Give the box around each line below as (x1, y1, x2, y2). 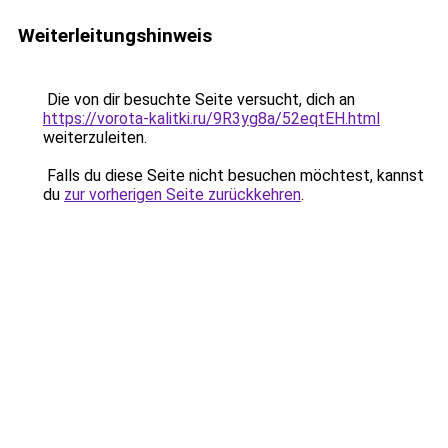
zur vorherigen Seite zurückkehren (64, 185, 301, 204)
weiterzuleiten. (43, 128, 147, 147)
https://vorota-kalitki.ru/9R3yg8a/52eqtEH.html (43, 109, 380, 128)
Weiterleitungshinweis (18, 24, 212, 47)
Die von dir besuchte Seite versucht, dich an (43, 90, 355, 109)
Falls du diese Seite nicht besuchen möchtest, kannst (43, 166, 424, 185)
